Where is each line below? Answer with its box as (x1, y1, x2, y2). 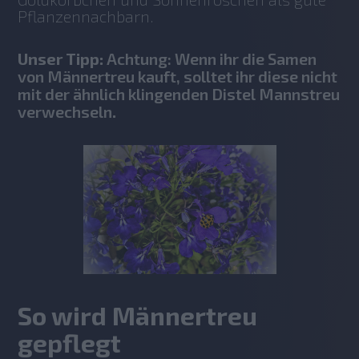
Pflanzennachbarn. (18, 6, 159, 26)
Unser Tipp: (18, 49, 104, 69)
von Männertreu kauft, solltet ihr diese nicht (18, 67, 338, 87)
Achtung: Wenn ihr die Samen (103, 49, 317, 69)
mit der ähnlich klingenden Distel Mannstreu (18, 84, 341, 104)
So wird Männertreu (18, 301, 258, 331)
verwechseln (18, 102, 113, 122)
